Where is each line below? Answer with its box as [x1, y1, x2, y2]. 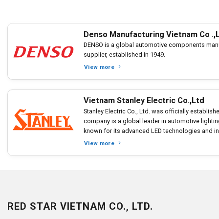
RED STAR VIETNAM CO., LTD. [7, 200, 153, 212]
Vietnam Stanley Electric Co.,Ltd [84, 96, 204, 106]
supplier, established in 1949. [84, 51, 165, 59]
